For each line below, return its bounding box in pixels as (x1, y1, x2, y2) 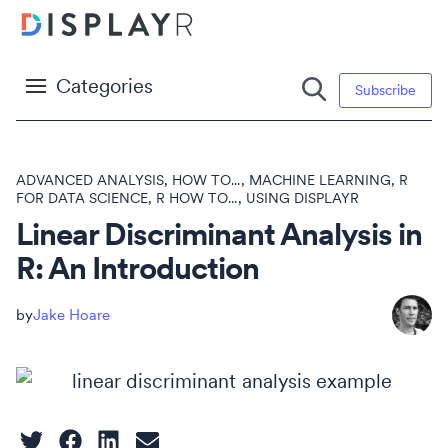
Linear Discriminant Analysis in (16, 215, 422, 253)
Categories (56, 74, 154, 98)
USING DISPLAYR (245, 190, 359, 206)
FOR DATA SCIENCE (16, 190, 149, 206)
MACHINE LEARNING (248, 172, 391, 188)
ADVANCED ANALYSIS (16, 172, 165, 188)
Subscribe (354, 81, 416, 98)
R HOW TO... (156, 190, 238, 206)
